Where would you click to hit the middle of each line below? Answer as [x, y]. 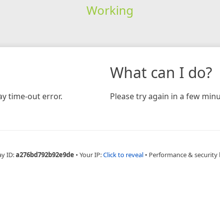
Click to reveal [123, 154]
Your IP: [91, 154]
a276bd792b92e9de [45, 154]
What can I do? [161, 72]
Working [110, 10]
